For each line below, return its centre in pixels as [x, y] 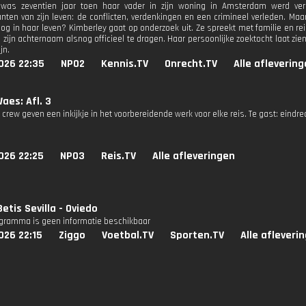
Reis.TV [119, 156]
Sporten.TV [197, 235]
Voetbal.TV [128, 235]
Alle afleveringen [194, 156]
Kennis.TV [125, 64]
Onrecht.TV [191, 64]
